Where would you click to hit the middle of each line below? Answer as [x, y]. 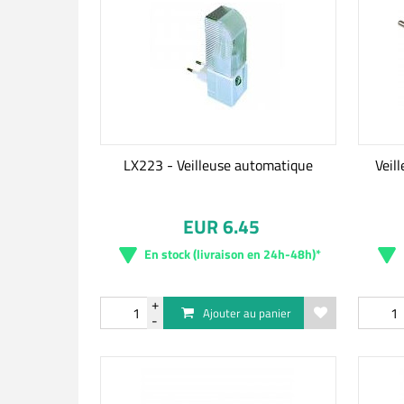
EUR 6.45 [222, 226]
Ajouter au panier [247, 313]
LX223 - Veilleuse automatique [218, 165]
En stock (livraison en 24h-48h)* [232, 254]
